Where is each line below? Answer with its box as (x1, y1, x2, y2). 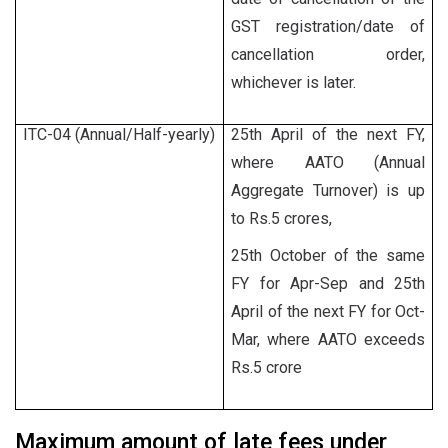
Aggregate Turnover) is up (231, 181, 425, 200)
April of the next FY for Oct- (231, 302, 425, 321)
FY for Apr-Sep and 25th (231, 274, 425, 293)
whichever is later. (231, 73, 356, 92)
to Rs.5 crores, (231, 209, 332, 228)
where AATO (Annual (231, 153, 425, 172)
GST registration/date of (231, 17, 425, 36)
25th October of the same (231, 246, 425, 265)
